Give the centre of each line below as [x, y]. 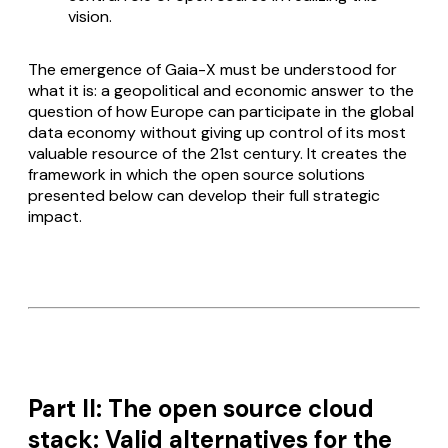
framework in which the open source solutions [196, 175]
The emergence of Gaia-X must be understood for [212, 70]
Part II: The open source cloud [201, 408]
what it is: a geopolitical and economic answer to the [221, 91]
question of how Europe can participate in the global [221, 112]
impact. [55, 217]
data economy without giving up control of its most [217, 133]
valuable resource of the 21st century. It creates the [217, 154]
